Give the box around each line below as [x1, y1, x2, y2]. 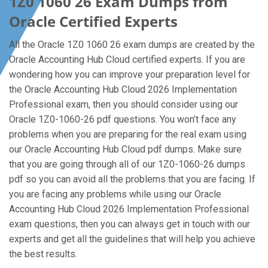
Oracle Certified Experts [9, 11, 178, 31]
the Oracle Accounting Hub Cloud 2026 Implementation [9, 84, 237, 95]
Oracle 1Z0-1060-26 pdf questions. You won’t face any [9, 114, 236, 125]
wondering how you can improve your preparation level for [9, 69, 250, 80]
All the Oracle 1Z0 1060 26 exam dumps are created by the [9, 39, 255, 50]
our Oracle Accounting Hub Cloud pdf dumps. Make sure [9, 144, 242, 155]
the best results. [9, 248, 77, 260]
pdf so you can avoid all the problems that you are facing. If [9, 173, 255, 185]
